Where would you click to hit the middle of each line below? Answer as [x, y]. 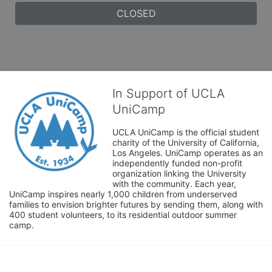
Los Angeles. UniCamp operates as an [188, 152]
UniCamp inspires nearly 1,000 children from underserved [123, 194]
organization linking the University [179, 173]
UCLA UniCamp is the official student [186, 132]
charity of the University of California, [186, 142]
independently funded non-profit [177, 163]
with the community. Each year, [174, 183]
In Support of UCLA [168, 93]
